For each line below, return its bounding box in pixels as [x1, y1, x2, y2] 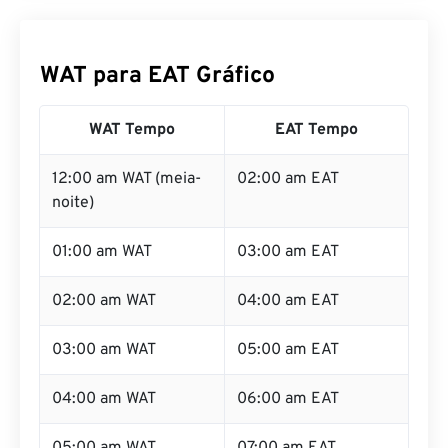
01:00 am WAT [52, 242, 152, 262]
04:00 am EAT [237, 291, 339, 311]
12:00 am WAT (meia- [52, 169, 201, 189]
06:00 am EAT [237, 389, 339, 409]
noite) [52, 193, 94, 213]
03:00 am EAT [237, 242, 339, 262]
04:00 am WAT [52, 389, 156, 409]
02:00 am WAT [52, 291, 156, 311]
